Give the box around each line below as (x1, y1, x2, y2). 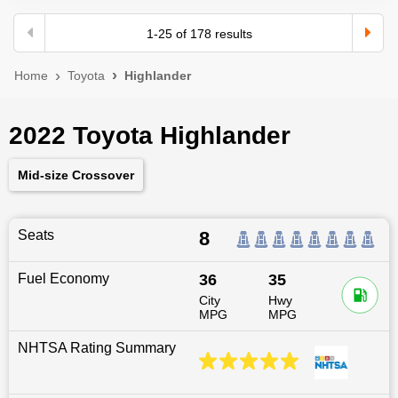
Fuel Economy (18, 270, 109, 286)
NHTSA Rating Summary (18, 339, 176, 355)
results (211, 26, 252, 41)
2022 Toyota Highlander (9, 121, 291, 149)
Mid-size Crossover (18, 167, 134, 182)
